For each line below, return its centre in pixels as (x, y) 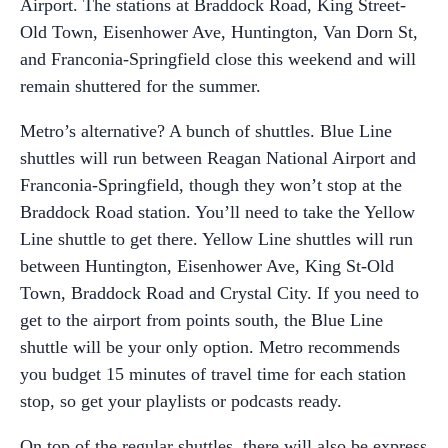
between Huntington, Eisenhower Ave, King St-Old (207, 266)
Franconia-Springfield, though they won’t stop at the (211, 185)
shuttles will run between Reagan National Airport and (218, 158)
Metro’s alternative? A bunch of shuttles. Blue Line (206, 131)
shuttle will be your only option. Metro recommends (210, 347)
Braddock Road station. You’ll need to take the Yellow (217, 212)
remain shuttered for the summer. (140, 86)
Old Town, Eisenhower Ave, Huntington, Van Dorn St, (219, 32)
